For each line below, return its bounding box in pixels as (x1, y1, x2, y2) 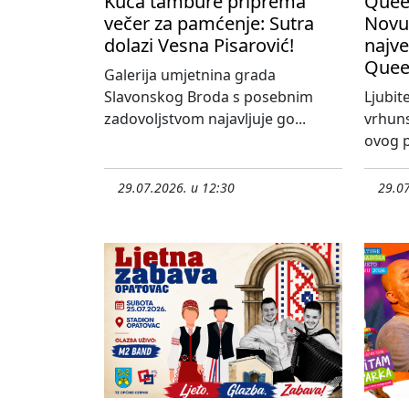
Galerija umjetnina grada (104, 64, 276, 85)
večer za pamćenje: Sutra (104, 10, 314, 36)
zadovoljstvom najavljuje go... (104, 108, 306, 129)
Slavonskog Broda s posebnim (104, 86, 313, 107)
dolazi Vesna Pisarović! (104, 32, 294, 58)
